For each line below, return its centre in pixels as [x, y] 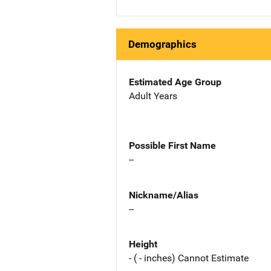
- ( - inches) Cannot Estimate [189, 258]
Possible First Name [172, 145]
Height [143, 244]
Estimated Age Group [175, 82]
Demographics [162, 44]
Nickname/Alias [164, 195]
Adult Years [153, 96]
